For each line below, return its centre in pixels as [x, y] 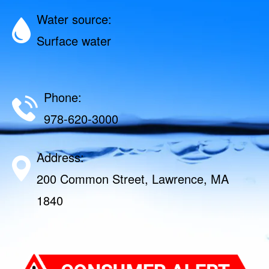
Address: [60, 157]
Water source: [74, 19]
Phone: [63, 97]
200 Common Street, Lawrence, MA [133, 178]
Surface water [74, 40]
